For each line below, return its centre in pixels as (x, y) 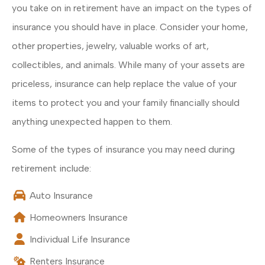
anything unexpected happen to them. (92, 122)
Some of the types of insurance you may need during (123, 149)
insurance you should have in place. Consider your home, (130, 27)
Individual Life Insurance (80, 240)
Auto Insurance (61, 196)
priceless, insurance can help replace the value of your (124, 84)
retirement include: (51, 168)
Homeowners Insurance (79, 218)
